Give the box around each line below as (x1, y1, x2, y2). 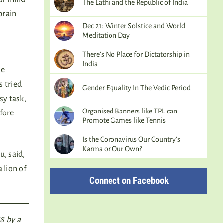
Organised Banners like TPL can (82, 107, 177, 115)
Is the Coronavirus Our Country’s (82, 135, 180, 143)
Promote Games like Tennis (82, 116, 166, 124)
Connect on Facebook (89, 175, 169, 186)
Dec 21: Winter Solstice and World (82, 22, 185, 30)
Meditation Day (82, 31, 130, 39)
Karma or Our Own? (82, 145, 142, 153)
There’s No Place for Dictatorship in (82, 50, 190, 58)
